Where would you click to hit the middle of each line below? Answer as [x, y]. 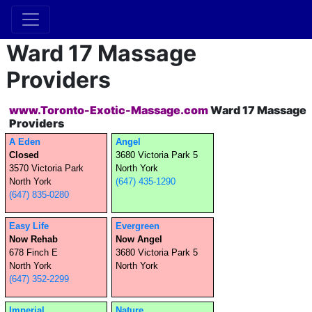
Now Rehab [33, 239]
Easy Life [29, 226]
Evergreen [138, 226]
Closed [24, 155]
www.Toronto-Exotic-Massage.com [109, 110]
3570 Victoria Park [46, 168]
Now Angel [139, 239]
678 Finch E [33, 252]
